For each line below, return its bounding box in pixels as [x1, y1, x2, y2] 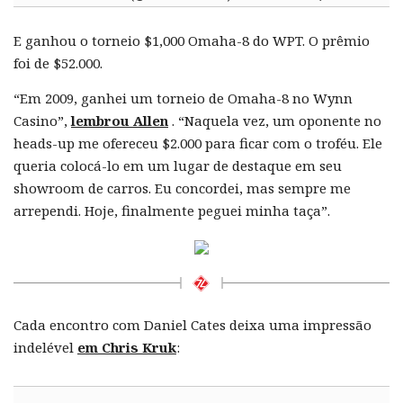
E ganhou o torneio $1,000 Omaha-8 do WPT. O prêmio [13, 31, 370, 50]
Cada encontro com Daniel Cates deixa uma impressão [13, 316, 372, 335]
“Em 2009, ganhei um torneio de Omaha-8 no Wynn [13, 89, 353, 108]
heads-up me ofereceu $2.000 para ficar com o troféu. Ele [13, 134, 382, 153]
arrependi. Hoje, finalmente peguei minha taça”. [13, 201, 330, 220]
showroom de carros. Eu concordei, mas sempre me [13, 179, 351, 198]
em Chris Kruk [77, 338, 176, 357]
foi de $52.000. [13, 54, 103, 73]
